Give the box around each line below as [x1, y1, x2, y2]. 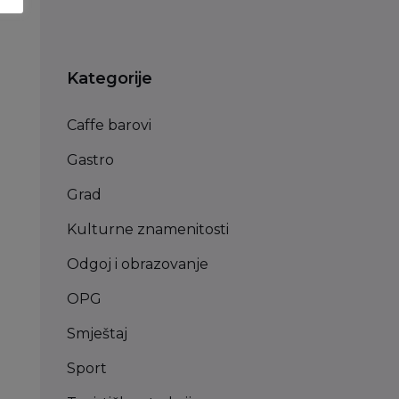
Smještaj [66, 325, 127, 343]
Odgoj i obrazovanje [66, 256, 208, 273]
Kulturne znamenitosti [66, 221, 229, 239]
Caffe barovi [66, 117, 151, 134]
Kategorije [66, 69, 152, 89]
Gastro [66, 151, 114, 169]
